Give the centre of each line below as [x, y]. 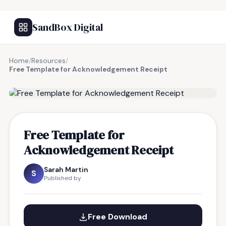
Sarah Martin [66, 169]
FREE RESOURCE [59, 81]
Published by [63, 178]
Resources [48, 61]
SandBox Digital [68, 27]
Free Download [118, 217]
